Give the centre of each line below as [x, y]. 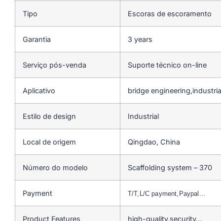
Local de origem [49, 142]
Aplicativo [39, 90]
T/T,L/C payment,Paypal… [167, 193]
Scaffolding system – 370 [170, 167]
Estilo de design [49, 116]
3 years [140, 39]
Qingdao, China [154, 142]
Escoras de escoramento [171, 13]
